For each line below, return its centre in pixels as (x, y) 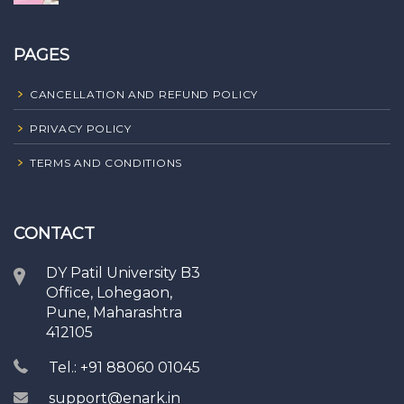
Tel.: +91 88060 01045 (124, 367)
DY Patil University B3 (123, 272)
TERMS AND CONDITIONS (106, 162)
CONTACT (54, 233)
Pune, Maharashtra (114, 312)
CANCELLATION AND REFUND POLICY (144, 94)
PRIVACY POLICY (81, 128)
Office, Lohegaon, (109, 292)
